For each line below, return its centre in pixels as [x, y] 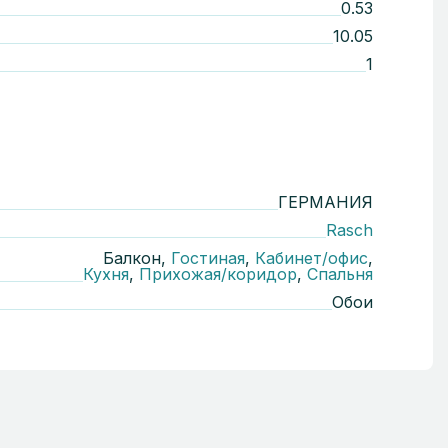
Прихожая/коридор [218, 274]
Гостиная [208, 258]
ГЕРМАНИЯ [325, 202]
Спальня [340, 274]
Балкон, [137, 258]
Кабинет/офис [311, 258]
